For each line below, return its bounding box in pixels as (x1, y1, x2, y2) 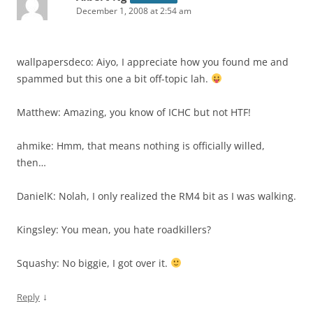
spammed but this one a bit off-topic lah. (17, 72, 211, 85)
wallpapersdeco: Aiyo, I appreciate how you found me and (17, 55, 289, 68)
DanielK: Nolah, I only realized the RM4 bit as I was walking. (17, 189, 296, 203)
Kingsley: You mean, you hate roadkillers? (17, 223, 211, 236)
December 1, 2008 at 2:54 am (76, 5, 191, 17)
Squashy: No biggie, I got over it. (17, 256, 170, 270)
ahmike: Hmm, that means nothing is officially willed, (17, 139, 265, 152)
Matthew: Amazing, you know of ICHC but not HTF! (17, 105, 251, 119)
